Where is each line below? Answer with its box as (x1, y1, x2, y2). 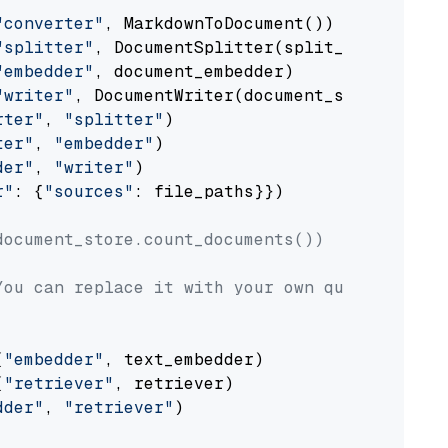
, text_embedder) (104, 349, 264, 370)
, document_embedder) (94, 61, 294, 82)
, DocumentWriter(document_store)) (74, 85, 404, 106)
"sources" (44, 181, 134, 202)
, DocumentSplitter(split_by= (94, 37, 374, 58)
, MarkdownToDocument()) (104, 13, 334, 34)
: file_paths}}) (134, 181, 284, 202)
